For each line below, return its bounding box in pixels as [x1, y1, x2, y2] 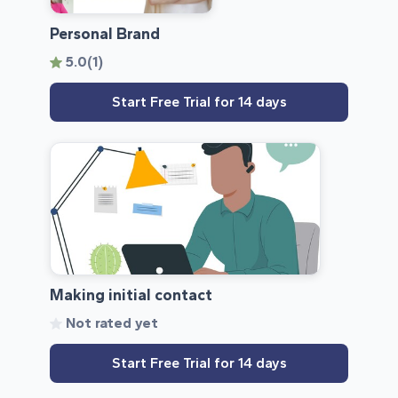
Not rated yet [66, 314, 158, 332]
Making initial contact [50, 285, 212, 305]
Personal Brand [50, 24, 160, 44]
